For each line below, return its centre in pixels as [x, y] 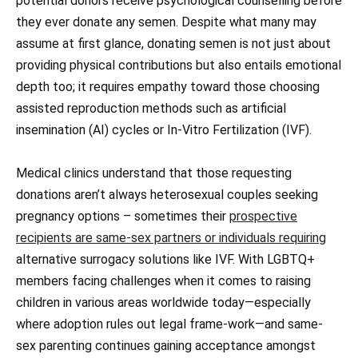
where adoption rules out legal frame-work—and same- [169, 324]
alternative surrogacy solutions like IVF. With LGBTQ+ [165, 259]
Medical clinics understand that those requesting [154, 173]
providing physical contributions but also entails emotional [179, 65]
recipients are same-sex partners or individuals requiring [171, 237]
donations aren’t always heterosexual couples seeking [167, 194]
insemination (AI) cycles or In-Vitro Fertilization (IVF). [164, 129]
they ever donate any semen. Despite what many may [166, 22]
